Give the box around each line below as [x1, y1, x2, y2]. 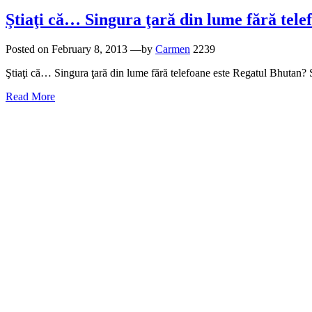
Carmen [155, 43, 190, 56]
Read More [6, 91, 55, 103]
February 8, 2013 [52, 43, 127, 56]
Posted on [6, 43, 52, 56]
